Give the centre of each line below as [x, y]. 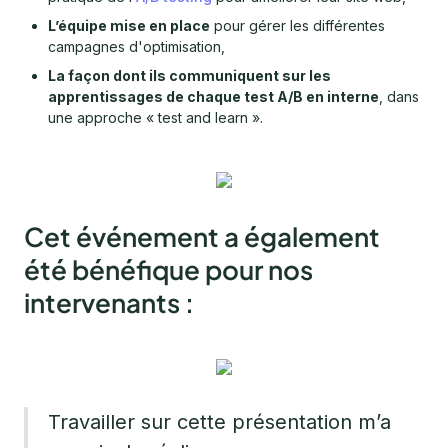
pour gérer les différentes [297, 26]
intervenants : [109, 303]
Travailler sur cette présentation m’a [219, 422]
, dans [399, 97]
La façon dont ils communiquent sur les [189, 76]
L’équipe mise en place [129, 26]
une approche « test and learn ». [155, 118]
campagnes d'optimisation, [136, 47]
